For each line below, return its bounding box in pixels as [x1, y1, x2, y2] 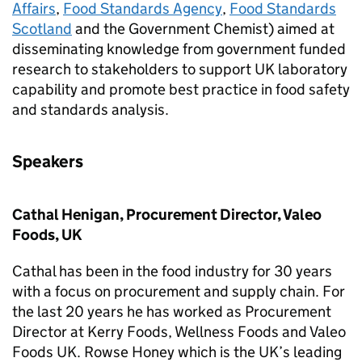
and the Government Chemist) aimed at [72, 19, 335, 38]
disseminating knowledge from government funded [12, 40, 346, 58]
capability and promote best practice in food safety [12, 80, 350, 99]
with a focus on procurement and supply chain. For [12, 282, 345, 301]
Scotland [12, 19, 72, 38]
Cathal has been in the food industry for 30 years [12, 262, 332, 280]
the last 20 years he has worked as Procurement [12, 302, 331, 321]
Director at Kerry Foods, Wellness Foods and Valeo [12, 322, 346, 341]
